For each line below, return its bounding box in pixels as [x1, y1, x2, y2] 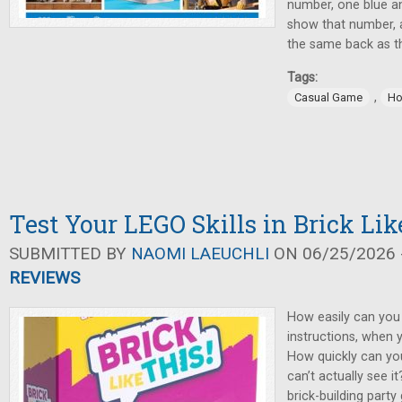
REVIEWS [9, 267, 80, 289]
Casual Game [294, 91, 363, 104]
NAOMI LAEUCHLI [131, 243, 269, 265]
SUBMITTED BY [9, 243, 131, 265]
